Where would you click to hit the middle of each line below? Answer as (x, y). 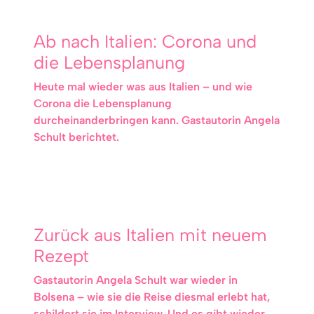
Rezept (61, 256)
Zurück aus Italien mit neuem (150, 235)
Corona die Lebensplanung (103, 103)
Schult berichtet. (76, 137)
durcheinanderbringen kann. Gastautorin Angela (157, 120)
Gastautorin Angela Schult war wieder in (136, 280)
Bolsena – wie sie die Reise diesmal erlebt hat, (152, 297)
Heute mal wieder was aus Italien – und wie (143, 87)
